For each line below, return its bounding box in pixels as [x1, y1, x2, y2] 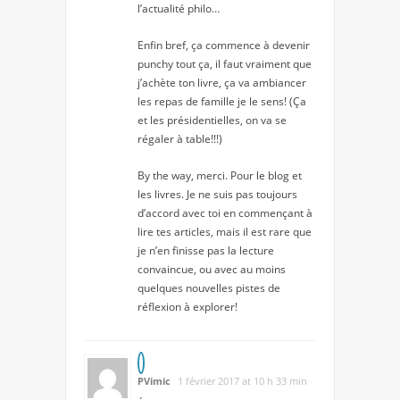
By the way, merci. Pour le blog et [137, 168, 302, 184]
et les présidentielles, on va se [137, 112, 287, 129]
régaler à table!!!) [137, 131, 222, 147]
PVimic [137, 374, 171, 388]
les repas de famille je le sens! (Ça [137, 94, 306, 110]
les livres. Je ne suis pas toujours [137, 187, 297, 203]
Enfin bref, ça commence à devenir [137, 37, 310, 54]
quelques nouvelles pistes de [137, 280, 280, 296]
